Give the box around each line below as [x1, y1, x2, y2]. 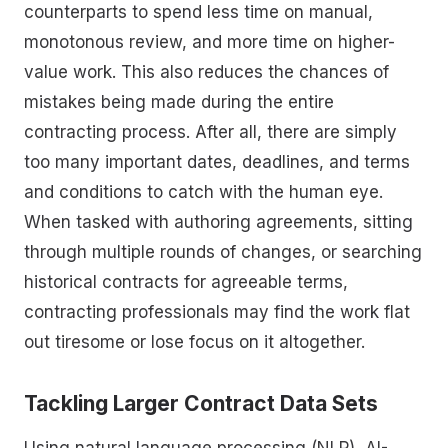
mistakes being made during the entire [24, 91, 334, 112]
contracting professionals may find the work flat [24, 301, 410, 322]
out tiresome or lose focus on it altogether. [24, 331, 365, 352]
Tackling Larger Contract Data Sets [24, 391, 378, 417]
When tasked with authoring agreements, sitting [24, 211, 413, 232]
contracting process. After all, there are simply [24, 121, 397, 142]
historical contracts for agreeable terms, [24, 271, 348, 292]
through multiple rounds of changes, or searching [24, 241, 422, 262]
